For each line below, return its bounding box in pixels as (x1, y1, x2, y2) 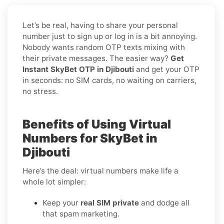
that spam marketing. (42, 208, 119, 218)
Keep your (42, 197, 80, 207)
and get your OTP (134, 64, 199, 74)
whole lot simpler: (22, 176, 86, 186)
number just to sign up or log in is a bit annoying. (22, 31, 197, 41)
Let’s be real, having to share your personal (22, 20, 178, 30)
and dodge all (139, 197, 189, 207)
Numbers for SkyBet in (22, 130, 157, 145)
